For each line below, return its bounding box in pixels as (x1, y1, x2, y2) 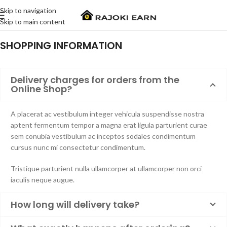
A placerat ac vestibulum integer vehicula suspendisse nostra (11, 109, 204, 118)
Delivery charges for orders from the (11, 73, 179, 86)
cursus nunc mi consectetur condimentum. (11, 143, 145, 152)
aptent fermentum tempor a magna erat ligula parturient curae (11, 121, 207, 129)
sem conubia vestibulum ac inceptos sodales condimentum (11, 132, 196, 140)
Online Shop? (11, 83, 72, 95)
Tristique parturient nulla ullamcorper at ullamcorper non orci (11, 164, 202, 173)
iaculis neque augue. (11, 175, 74, 184)
